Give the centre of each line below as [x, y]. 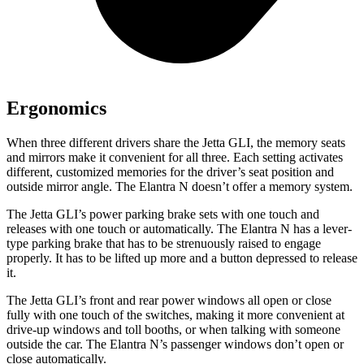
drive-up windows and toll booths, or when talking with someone [173, 330]
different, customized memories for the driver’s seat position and [170, 172]
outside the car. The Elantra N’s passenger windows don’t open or [175, 344]
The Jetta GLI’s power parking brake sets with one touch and [163, 214]
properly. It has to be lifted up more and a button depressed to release [182, 258]
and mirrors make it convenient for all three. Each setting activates [175, 158]
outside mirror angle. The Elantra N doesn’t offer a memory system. [180, 187]
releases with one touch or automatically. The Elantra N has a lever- [179, 229]
